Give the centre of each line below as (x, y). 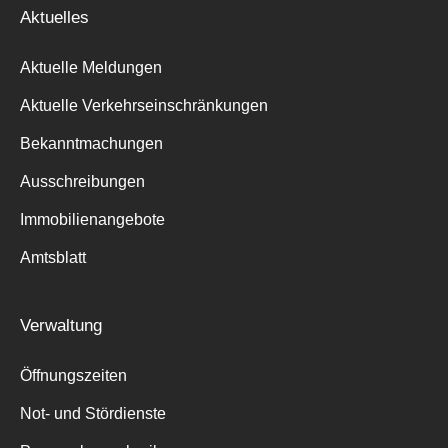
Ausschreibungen (82, 181)
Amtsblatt (53, 257)
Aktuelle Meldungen (91, 67)
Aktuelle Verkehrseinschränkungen (144, 105)
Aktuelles (54, 17)
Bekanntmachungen (91, 143)
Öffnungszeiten (73, 375)
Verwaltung (61, 325)
